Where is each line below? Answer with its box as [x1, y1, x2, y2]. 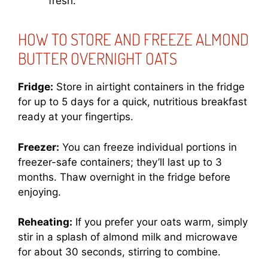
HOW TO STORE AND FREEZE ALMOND [18, 29, 249, 50]
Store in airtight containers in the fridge [53, 81, 245, 93]
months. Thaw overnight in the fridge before [18, 170, 230, 183]
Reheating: [18, 216, 72, 229]
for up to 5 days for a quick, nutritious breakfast [18, 96, 247, 108]
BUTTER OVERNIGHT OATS [18, 48, 177, 69]
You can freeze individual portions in [59, 141, 237, 153]
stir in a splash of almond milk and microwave [18, 231, 237, 243]
